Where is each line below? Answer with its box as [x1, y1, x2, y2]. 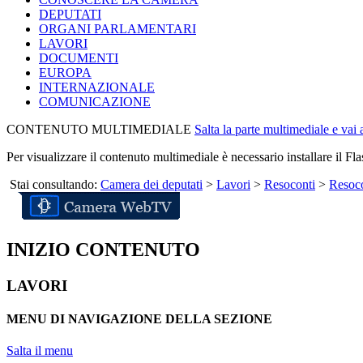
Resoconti [264, 177, 315, 191]
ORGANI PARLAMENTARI [39, 21, 196, 36]
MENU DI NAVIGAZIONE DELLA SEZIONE [6, 311, 272, 326]
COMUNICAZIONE [39, 94, 151, 109]
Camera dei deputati [100, 177, 203, 191]
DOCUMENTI [39, 50, 118, 65]
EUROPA [39, 65, 92, 79]
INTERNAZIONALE [39, 79, 155, 94]
